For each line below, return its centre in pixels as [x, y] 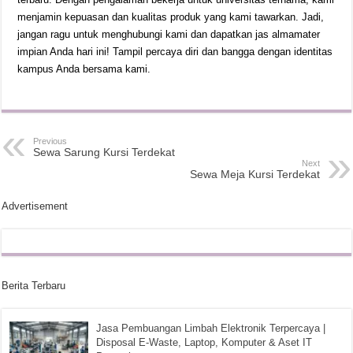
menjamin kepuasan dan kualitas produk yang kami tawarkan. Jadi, [171, 17]
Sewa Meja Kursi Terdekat [255, 175]
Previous [50, 141]
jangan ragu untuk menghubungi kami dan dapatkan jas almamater [169, 35]
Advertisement [35, 206]
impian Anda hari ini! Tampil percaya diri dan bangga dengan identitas [175, 52]
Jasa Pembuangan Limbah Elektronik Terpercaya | [211, 329]
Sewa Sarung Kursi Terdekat [104, 152]
